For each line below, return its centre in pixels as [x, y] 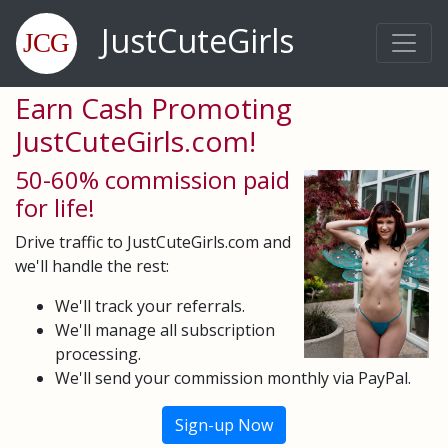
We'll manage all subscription [165, 330]
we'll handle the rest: [92, 266]
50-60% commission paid [152, 179]
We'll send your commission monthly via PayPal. [233, 378]
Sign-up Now [224, 425]
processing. [98, 354]
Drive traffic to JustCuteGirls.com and [153, 242]
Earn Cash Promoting [153, 108]
